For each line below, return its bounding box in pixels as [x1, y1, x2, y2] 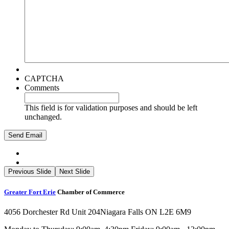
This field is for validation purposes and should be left [25, 103, 197, 112]
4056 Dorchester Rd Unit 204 [4, 208, 100, 217]
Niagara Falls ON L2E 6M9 [100, 208, 191, 217]
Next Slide [59, 167, 90, 175]
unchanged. [25, 112, 62, 121]
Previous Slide [8, 167, 51, 175]
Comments [25, 83, 59, 92]
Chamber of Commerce [57, 188, 125, 196]
